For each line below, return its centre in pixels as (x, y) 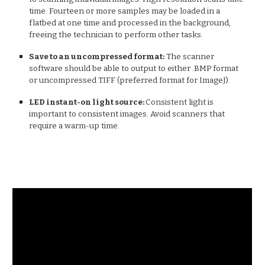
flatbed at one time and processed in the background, (130, 23)
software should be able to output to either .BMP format (134, 69)
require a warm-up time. (75, 126)
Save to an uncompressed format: (97, 57)
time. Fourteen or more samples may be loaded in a (125, 11)
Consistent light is (180, 102)
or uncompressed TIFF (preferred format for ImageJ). (131, 80)
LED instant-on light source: (88, 102)
